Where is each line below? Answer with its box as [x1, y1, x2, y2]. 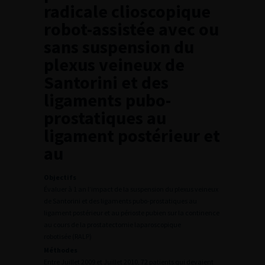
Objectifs [44, 173, 76, 182]
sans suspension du [44, 35, 194, 58]
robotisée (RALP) [44, 232, 92, 241]
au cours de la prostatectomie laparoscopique [44, 220, 181, 229]
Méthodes [44, 245, 77, 254]
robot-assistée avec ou [44, 18, 219, 40]
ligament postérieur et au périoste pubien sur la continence [44, 208, 219, 217]
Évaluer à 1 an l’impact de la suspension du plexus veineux [44, 185, 218, 193]
